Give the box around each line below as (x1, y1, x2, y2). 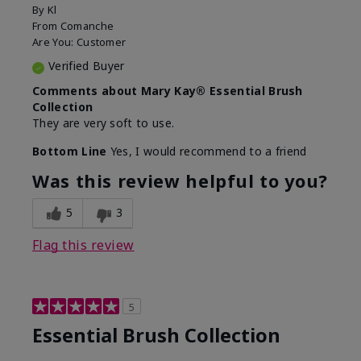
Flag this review (32, 236, 135, 254)
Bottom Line (32, 143, 107, 159)
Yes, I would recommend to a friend (106, 143, 307, 159)
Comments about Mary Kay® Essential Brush (32, 83, 303, 98)
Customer (76, 35, 127, 49)
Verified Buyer (48, 58, 125, 73)
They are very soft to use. (32, 115, 175, 131)
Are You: (32, 35, 77, 49)
